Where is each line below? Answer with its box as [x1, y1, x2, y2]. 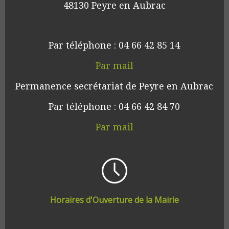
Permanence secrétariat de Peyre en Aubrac [15, 79, 214, 92]
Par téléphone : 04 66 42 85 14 [49, 38, 180, 51]
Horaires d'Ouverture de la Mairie [50, 194, 179, 205]
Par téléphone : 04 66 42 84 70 [49, 100, 180, 112]
